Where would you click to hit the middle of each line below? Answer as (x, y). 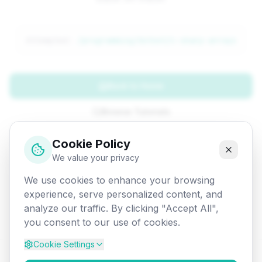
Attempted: (51, 40)
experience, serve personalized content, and (123, 194)
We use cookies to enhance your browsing (119, 180)
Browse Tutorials (136, 111)
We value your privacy (96, 158)
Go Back (136, 137)
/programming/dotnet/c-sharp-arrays (157, 40)
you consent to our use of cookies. (102, 222)
